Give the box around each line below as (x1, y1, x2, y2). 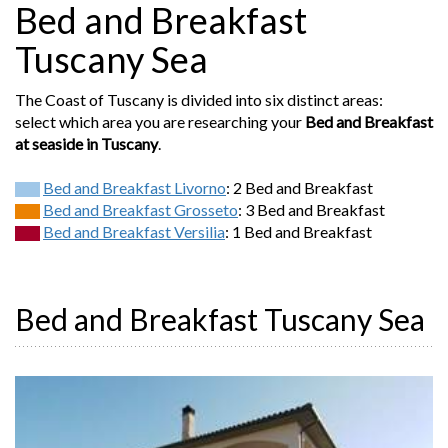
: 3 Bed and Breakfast (238, 199, 385, 219)
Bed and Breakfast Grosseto (43, 199, 238, 219)
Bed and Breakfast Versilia (43, 221, 225, 241)
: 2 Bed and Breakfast (226, 177, 373, 197)
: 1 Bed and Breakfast (225, 221, 372, 241)
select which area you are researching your (15, 111, 305, 131)
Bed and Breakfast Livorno (43, 177, 226, 197)
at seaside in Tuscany (15, 133, 158, 153)
